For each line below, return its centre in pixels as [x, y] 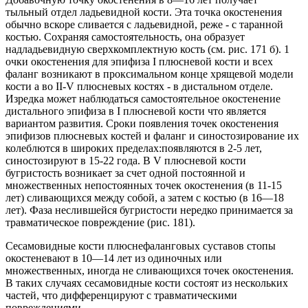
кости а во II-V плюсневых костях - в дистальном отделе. [139, 87]
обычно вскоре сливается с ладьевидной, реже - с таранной [144, 25]
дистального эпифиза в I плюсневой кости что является [136, 111]
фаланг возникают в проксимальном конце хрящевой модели [150, 74]
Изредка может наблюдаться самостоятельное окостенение [143, 99]
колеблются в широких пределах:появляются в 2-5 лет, [134, 148]
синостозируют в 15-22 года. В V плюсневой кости [126, 161]
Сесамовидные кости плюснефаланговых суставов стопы [141, 246]
